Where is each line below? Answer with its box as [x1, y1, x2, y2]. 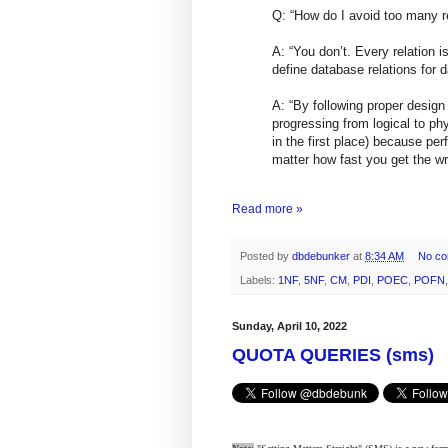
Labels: [240, 273, 278, 286]
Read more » [232, 201, 303, 216]
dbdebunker [292, 249, 353, 262]
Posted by [240, 249, 292, 262]
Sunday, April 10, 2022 [232, 319, 347, 332]
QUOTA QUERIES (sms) [232, 345, 434, 366]
